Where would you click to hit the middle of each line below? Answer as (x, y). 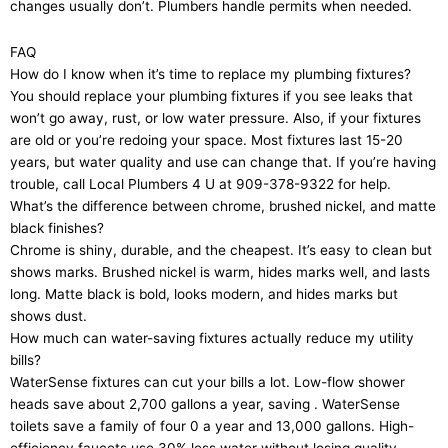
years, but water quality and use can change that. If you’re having (223, 162)
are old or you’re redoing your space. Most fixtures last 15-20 (206, 140)
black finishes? (57, 228)
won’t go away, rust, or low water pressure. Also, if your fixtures (215, 118)
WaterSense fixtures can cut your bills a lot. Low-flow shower (207, 382)
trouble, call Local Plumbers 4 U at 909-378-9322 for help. (200, 184)
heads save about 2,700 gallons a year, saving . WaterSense (205, 404)
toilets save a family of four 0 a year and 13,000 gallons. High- (212, 426)
